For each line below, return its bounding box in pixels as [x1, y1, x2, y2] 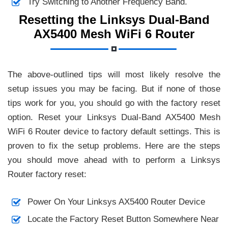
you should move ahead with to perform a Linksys [8, 155, 220, 165]
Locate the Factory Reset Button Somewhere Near [27, 214, 219, 224]
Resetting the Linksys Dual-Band [18, 12, 210, 26]
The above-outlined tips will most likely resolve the [8, 69, 220, 79]
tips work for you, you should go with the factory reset [8, 98, 220, 108]
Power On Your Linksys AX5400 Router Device [27, 196, 205, 207]
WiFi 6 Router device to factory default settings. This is [8, 126, 220, 136]
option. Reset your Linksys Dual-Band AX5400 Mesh [8, 112, 220, 122]
